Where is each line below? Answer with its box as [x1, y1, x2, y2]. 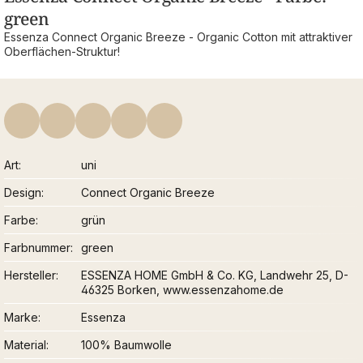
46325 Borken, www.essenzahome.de [81, 283, 284, 297]
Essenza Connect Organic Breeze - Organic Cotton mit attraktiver [4, 30, 352, 45]
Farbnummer [4, 241, 70, 255]
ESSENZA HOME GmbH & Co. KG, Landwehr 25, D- [81, 268, 349, 283]
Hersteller [4, 268, 56, 283]
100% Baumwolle [81, 338, 173, 352]
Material [4, 338, 46, 352]
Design [4, 186, 41, 200]
